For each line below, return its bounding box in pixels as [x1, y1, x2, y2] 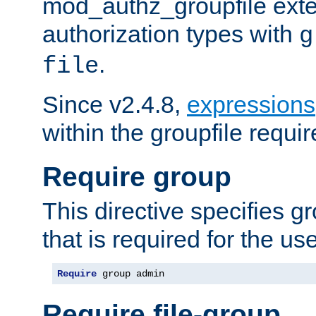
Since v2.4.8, [42, 90, 187, 118]
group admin [97, 268, 164, 280]
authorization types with [42, 20, 299, 47]
